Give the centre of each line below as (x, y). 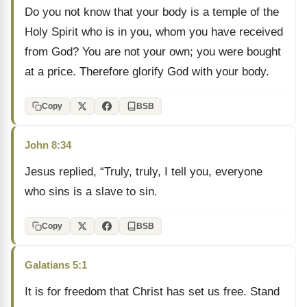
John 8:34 (48, 145)
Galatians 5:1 (56, 265)
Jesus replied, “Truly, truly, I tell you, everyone (144, 172)
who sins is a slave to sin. (91, 192)
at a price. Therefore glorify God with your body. (147, 72)
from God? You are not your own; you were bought (153, 52)
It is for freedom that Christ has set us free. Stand (152, 292)
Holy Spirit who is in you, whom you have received (154, 32)
